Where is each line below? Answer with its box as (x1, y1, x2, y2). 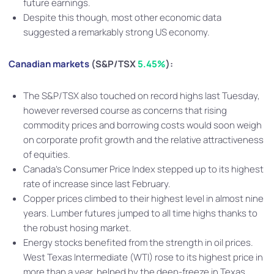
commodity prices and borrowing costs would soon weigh (23, 119, 262, 131)
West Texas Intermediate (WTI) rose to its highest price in (23, 251, 263, 264)
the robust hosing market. (23, 221, 131, 234)
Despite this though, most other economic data (23, 11, 221, 24)
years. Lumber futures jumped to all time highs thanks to (23, 207, 257, 220)
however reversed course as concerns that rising (23, 104, 227, 117)
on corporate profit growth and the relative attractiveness (23, 133, 264, 146)
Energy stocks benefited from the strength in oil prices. (23, 236, 253, 249)
